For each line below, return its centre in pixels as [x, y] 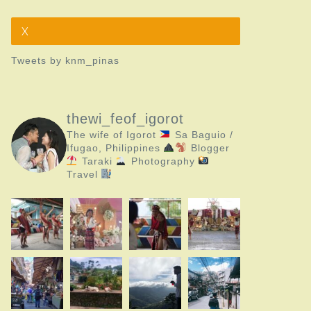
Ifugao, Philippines [115, 148]
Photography [163, 161]
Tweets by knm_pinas [65, 60]
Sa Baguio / [202, 134]
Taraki [97, 161]
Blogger [208, 148]
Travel [84, 174]
